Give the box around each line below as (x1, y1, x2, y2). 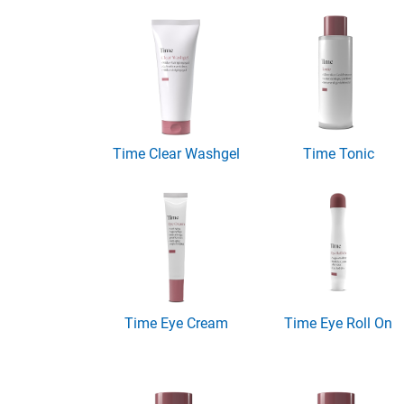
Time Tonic (302, 144, 374, 162)
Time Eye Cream (124, 314, 228, 332)
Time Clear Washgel (112, 144, 240, 162)
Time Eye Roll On (284, 314, 393, 332)
